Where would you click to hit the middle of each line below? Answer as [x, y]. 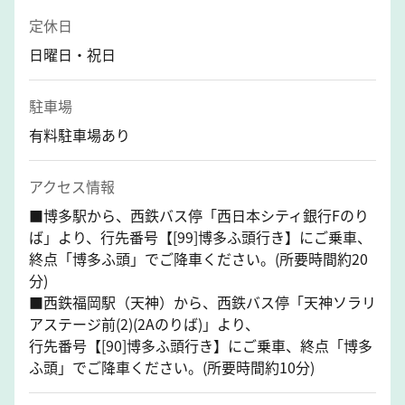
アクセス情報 [72, 186]
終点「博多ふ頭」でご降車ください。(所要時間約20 [198, 258]
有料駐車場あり [80, 134]
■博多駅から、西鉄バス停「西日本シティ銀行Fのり [199, 215]
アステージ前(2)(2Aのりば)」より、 [144, 323]
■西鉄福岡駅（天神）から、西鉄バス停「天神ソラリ [202, 301]
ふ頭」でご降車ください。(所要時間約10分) [172, 367]
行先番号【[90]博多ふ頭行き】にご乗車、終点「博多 [201, 345]
